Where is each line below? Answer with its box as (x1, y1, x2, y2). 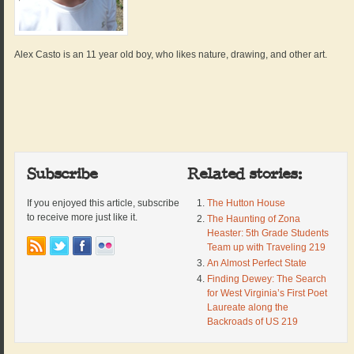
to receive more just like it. (27, 212, 138, 224)
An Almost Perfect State (206, 258, 307, 269)
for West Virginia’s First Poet (206, 288, 327, 299)
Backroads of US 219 (206, 316, 298, 328)
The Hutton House (206, 198, 285, 209)
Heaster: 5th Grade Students (206, 228, 329, 239)
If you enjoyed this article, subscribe (27, 198, 180, 209)
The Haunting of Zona (206, 213, 300, 225)
